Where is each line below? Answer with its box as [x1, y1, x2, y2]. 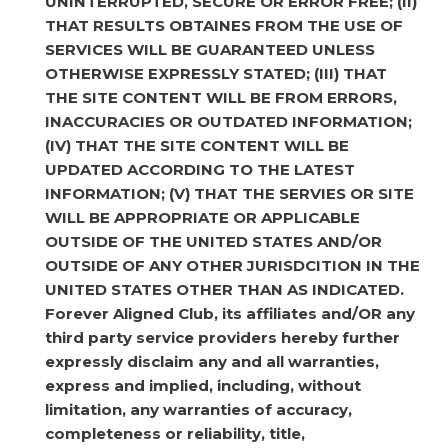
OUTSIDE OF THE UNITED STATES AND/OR [45, 231, 382, 251]
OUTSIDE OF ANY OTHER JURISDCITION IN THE [45, 255, 420, 275]
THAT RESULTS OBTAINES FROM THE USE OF [45, 15, 403, 35]
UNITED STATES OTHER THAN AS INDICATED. [45, 279, 408, 299]
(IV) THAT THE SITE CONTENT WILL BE [45, 135, 349, 155]
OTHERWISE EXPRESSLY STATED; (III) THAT [45, 63, 387, 83]
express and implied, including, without [45, 375, 361, 395]
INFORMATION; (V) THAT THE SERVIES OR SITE [45, 183, 414, 203]
